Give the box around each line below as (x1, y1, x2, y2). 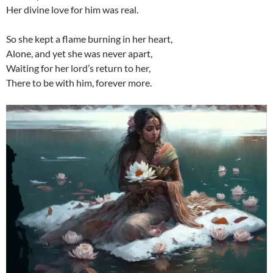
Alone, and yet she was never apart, (6, 47, 152, 59)
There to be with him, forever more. (6, 76, 152, 88)
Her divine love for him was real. (6, 3, 138, 15)
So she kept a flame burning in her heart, (6, 32, 172, 44)
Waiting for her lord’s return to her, (6, 62, 151, 74)
